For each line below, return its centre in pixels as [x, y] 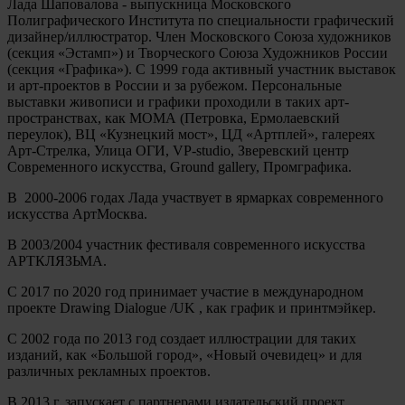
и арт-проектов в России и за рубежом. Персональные [174, 85]
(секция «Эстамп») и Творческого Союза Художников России [198, 52]
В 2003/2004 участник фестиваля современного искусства [186, 244]
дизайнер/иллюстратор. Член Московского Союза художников [199, 36]
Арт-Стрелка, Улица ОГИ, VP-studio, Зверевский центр [178, 150]
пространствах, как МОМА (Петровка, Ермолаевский [174, 118]
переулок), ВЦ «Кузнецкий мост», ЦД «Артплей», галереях [191, 134]
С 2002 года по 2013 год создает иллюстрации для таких [182, 338]
